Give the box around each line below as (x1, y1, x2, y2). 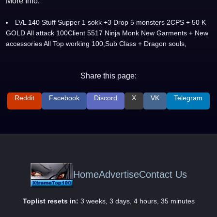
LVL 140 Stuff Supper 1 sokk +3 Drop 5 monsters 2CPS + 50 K (15, 18, 206, 26)
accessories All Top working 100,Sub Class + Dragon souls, (6, 40, 186, 47)
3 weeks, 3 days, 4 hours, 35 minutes (78, 197, 195, 205)
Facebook (49, 94, 79, 102)
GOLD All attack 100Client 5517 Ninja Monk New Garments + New (6, 29, 208, 37)
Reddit (15, 94, 34, 102)
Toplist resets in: (22, 197, 78, 205)
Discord (94, 94, 117, 102)
